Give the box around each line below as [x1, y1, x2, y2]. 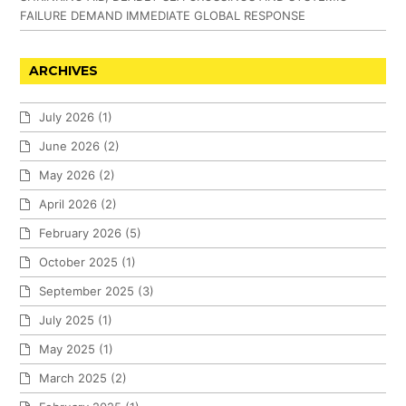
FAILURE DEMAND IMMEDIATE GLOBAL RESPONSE [20, 8, 306, 24]
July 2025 [39, 313, 95, 328]
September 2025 [39, 284, 135, 299]
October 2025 [39, 255, 119, 270]
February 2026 [39, 226, 122, 241]
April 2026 [39, 197, 98, 212]
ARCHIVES [29, 63, 99, 80]
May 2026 [39, 168, 96, 183]
